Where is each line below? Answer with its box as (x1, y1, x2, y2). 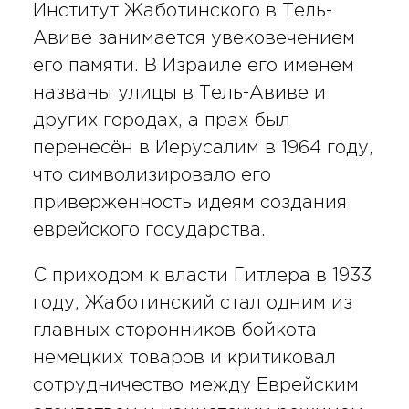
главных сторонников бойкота (32, 321, 317, 339)
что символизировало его (32, 166, 271, 184)
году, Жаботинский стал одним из (32, 294, 352, 311)
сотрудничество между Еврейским (32, 376, 359, 393)
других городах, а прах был (32, 111, 290, 129)
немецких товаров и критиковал (32, 349, 336, 366)
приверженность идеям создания (32, 194, 347, 211)
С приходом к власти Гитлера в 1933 (32, 267, 372, 284)
